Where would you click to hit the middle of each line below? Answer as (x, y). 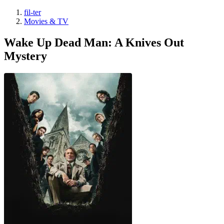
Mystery (25, 56)
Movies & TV (46, 21)
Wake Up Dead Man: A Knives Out (94, 42)
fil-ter (32, 12)
